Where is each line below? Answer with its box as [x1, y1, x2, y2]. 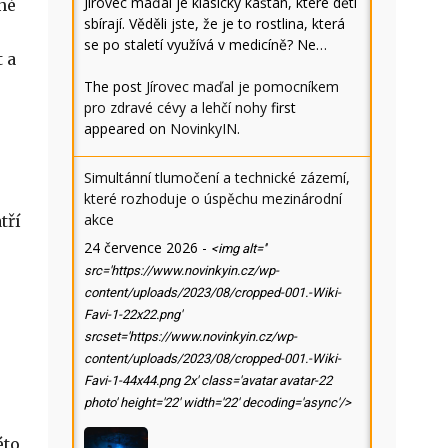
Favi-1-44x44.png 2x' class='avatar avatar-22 [84, 373, 332, 388]
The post [84, 77, 146, 96]
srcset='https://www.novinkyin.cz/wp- [84, 329, 297, 344]
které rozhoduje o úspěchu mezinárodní [84, 189, 342, 208]
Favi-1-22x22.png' [84, 307, 182, 322]
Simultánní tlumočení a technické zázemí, [84, 168, 350, 187]
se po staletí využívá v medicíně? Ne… [84, 35, 327, 54]
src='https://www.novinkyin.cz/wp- [84, 263, 279, 278]
